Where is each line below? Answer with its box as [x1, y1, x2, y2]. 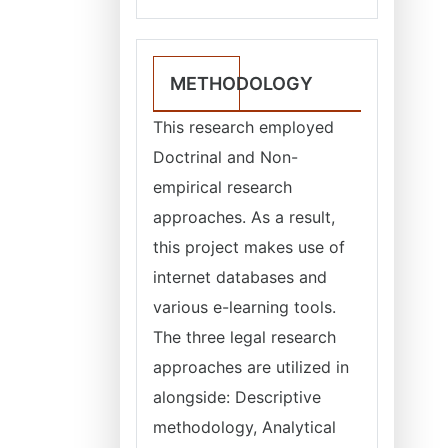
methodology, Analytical [153, 417, 336, 437]
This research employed [153, 117, 334, 137]
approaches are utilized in [153, 357, 349, 377]
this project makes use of [153, 237, 345, 257]
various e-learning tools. [153, 297, 336, 317]
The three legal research [153, 327, 336, 347]
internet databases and [153, 267, 327, 287]
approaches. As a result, [153, 207, 335, 227]
